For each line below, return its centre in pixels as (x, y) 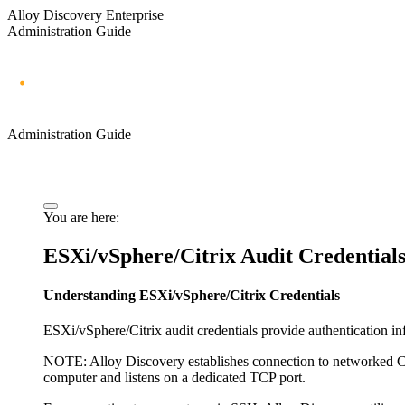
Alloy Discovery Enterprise (85, 15)
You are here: (81, 217)
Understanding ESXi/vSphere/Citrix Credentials (192, 296)
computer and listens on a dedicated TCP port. (174, 378)
